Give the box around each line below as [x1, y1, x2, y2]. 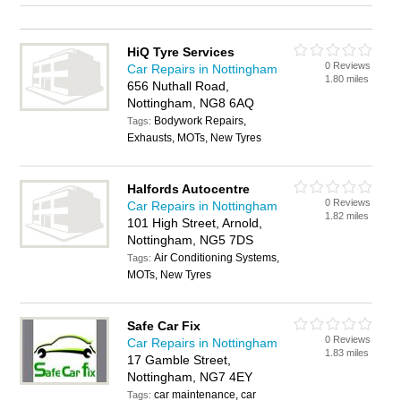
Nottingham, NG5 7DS [127, 233, 254, 247]
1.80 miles [325, 73, 370, 84]
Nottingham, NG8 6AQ [127, 96, 255, 110]
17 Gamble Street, [127, 353, 232, 367]
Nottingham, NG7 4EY [127, 370, 253, 384]
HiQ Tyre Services [127, 45, 235, 59]
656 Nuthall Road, [127, 79, 230, 93]
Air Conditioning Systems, [154, 252, 280, 264]
